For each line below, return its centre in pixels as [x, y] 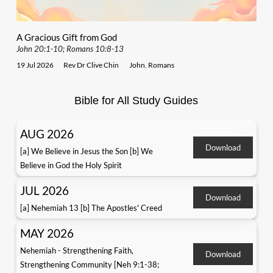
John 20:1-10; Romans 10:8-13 [70, 48]
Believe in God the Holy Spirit [71, 165]
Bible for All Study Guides [136, 100]
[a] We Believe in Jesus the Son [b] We [86, 151]
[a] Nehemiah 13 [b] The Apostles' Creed [91, 207]
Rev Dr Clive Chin [91, 65]
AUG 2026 [47, 133]
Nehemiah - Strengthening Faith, [76, 250]
